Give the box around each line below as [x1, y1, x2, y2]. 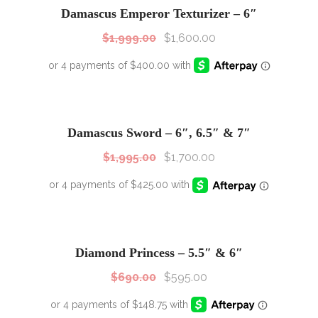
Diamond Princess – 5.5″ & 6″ [75, 245, 243, 260]
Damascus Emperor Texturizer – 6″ [61, 6, 257, 21]
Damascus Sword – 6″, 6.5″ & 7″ [67, 126, 251, 141]
